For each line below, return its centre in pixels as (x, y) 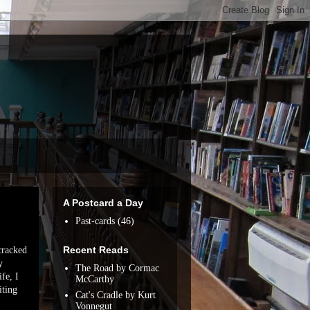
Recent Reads (96, 250)
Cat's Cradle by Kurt (115, 295)
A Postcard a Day (103, 203)
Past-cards (95, 221)
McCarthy (94, 279)
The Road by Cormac (117, 268)
